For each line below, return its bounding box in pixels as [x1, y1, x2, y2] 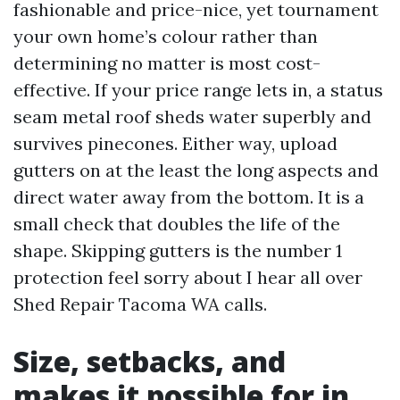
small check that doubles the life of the [13, 212, 340, 235]
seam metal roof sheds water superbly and [13, 105, 371, 128]
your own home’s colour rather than [13, 25, 318, 47]
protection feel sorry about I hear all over [13, 266, 362, 288]
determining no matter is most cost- [13, 52, 321, 74]
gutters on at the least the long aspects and [13, 159, 379, 181]
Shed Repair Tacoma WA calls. [13, 293, 267, 315]
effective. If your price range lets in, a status [13, 79, 383, 101]
